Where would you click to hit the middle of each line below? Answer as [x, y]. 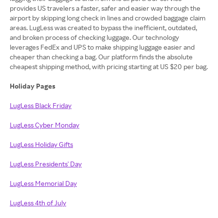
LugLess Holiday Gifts [41, 144]
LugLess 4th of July [38, 203]
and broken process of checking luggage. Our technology [94, 37]
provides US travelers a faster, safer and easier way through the [105, 8]
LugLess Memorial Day [43, 183]
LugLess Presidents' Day [46, 164]
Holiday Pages [33, 86]
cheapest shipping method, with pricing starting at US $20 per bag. [109, 66]
